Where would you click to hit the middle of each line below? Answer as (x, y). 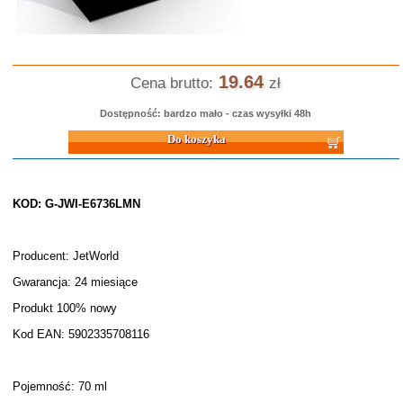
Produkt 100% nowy (64, 308)
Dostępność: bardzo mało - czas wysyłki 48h (206, 113)
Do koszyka (42, 134)
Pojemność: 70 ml (59, 386)
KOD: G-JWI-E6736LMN (76, 204)
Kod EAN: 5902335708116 (81, 334)
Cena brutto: (172, 83)
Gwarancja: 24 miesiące (75, 282)
